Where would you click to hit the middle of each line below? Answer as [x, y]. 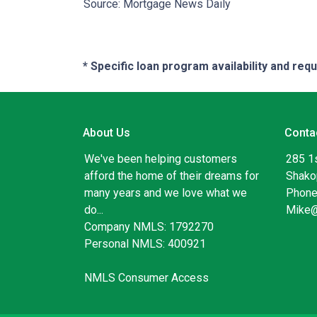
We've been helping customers [161, 159]
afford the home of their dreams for [172, 176]
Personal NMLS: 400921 [145, 244]
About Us [106, 133]
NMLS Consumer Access [146, 278]
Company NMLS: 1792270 [149, 227]
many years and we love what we [166, 193]
